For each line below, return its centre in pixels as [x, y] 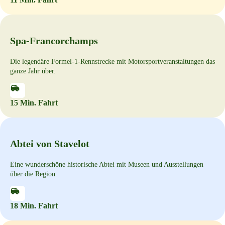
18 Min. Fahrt [34, 205]
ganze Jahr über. [33, 71]
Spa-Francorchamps [54, 40]
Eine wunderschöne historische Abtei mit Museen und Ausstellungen [107, 164]
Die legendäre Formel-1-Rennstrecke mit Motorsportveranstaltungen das [113, 61]
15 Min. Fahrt [34, 102]
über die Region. [34, 174]
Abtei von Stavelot [50, 143]
